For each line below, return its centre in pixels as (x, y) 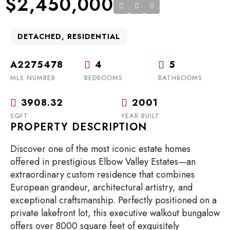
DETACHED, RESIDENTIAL (69, 36)
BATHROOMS (180, 78)
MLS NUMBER (33, 78)
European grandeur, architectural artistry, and (101, 187)
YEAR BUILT (140, 116)
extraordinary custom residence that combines (102, 174)
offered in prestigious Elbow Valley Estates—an (103, 161)
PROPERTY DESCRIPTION (79, 127)
